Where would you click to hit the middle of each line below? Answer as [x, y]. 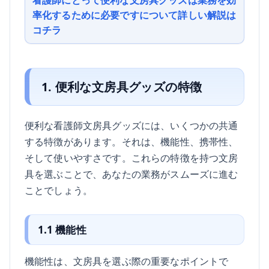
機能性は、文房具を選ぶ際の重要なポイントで [127, 261]
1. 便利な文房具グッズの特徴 [122, 86]
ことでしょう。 [59, 190]
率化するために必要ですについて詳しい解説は [134, 15]
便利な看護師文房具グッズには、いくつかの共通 [131, 125]
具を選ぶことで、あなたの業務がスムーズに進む [131, 174]
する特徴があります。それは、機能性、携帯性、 [131, 141]
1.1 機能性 [62, 229]
